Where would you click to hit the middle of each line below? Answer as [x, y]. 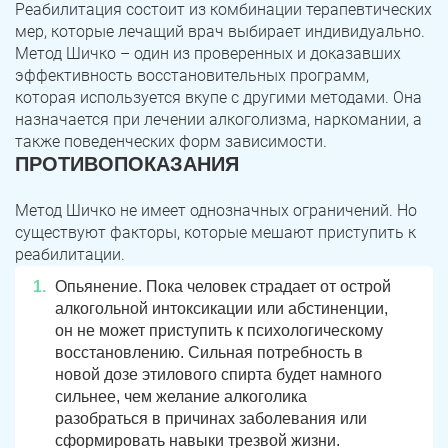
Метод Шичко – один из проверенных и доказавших [208, 54]
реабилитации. [70, 255]
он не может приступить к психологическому [219, 331]
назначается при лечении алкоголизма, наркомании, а [218, 120]
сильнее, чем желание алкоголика [181, 397]
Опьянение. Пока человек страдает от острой [223, 287]
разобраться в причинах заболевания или [211, 419]
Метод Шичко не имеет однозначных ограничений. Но [216, 211]
